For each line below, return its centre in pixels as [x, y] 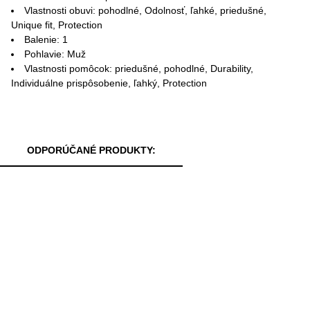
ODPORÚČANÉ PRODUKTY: [91, 150]
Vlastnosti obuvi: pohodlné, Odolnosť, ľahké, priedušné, [145, 10]
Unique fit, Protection [57, 25]
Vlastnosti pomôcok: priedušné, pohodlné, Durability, [139, 69]
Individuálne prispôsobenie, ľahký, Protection [109, 83]
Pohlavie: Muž [55, 54]
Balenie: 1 [46, 39]
